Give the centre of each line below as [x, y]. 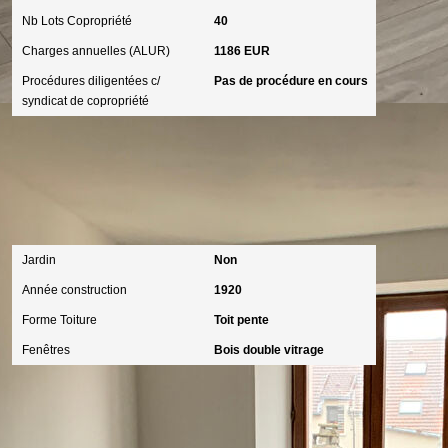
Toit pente [241, 320]
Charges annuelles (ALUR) [96, 51]
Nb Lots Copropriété [77, 21]
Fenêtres [46, 350]
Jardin [39, 260]
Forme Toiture [60, 320]
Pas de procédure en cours [290, 81]
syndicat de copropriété [86, 101]
